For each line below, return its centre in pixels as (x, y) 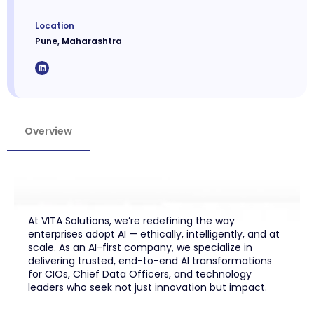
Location (55, 26)
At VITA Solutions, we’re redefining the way (131, 221)
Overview (48, 131)
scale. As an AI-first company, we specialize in (140, 248)
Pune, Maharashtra (78, 41)
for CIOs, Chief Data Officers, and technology (140, 274)
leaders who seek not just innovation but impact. (148, 288)
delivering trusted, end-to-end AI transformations (150, 261)
